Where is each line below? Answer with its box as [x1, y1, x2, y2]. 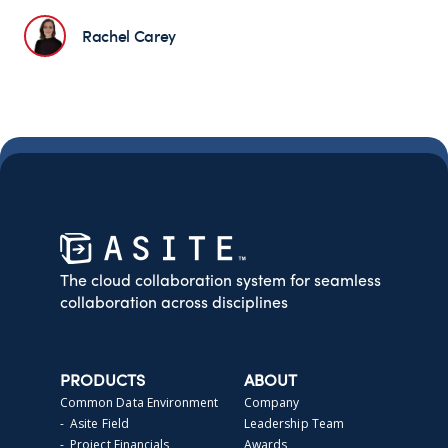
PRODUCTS [60, 373, 145, 390]
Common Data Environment [60, 393, 219, 411]
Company [244, 393, 300, 411]
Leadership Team [244, 414, 344, 432]
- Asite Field [60, 414, 129, 432]
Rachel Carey [82, 24, 177, 47]
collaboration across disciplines [60, 295, 288, 312]
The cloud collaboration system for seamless [60, 273, 381, 290]
